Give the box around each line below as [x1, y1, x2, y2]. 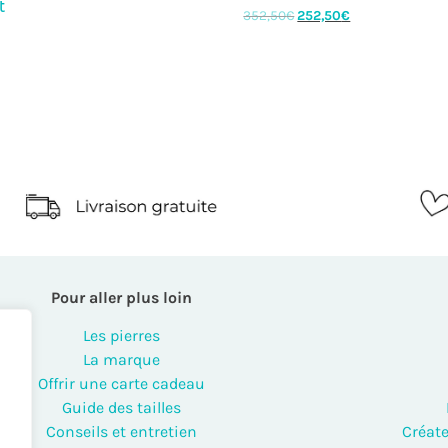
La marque [83, 350, 161, 370]
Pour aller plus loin [51, 287, 193, 307]
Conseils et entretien [46, 422, 198, 442]
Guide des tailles [62, 398, 182, 418]
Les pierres [83, 326, 161, 346]
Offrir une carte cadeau [38, 374, 206, 394]
